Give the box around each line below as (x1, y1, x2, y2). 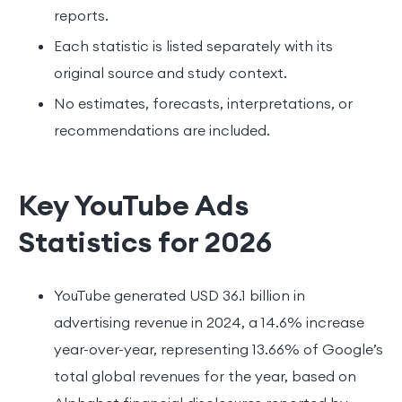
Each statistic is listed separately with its (54, 36, 333, 55)
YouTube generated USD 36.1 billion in (54, 285, 305, 304)
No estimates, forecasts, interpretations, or (54, 93, 353, 112)
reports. (54, 5, 109, 24)
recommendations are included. (54, 120, 270, 139)
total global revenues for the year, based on (54, 366, 356, 385)
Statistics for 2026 (18, 223, 272, 260)
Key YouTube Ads (18, 186, 249, 223)
